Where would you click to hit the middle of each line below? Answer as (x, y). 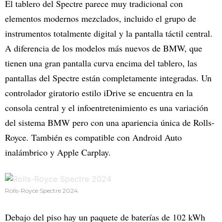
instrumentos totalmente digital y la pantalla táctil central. (109, 33)
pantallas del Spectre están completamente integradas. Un (108, 78)
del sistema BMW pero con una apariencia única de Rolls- (110, 123)
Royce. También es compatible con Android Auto (93, 138)
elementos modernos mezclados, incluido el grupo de (101, 19)
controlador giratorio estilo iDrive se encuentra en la (99, 93)
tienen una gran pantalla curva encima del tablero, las (101, 63)
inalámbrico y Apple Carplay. (58, 152)
